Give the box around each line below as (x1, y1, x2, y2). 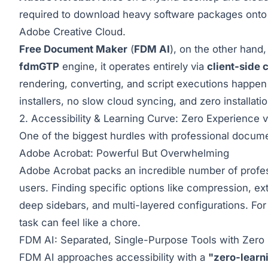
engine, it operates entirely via (59, 60, 207, 73)
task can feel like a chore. (19, 217, 141, 229)
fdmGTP (19, 60, 59, 73)
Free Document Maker (19, 43, 127, 56)
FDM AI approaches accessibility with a (19, 251, 208, 264)
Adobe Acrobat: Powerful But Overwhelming (19, 147, 229, 160)
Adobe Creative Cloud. (19, 26, 126, 38)
